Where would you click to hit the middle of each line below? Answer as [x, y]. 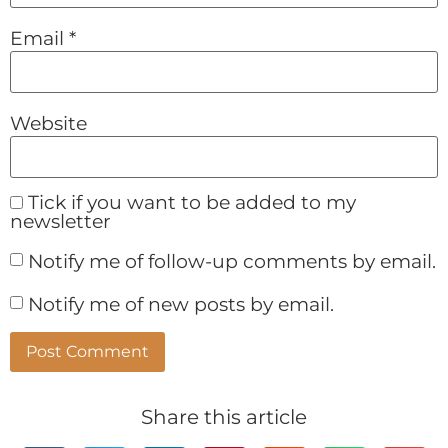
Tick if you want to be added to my [189, 203]
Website [48, 123]
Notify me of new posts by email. [181, 304]
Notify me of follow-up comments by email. [232, 261]
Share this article [224, 417]
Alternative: [64, 402]
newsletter [60, 222]
